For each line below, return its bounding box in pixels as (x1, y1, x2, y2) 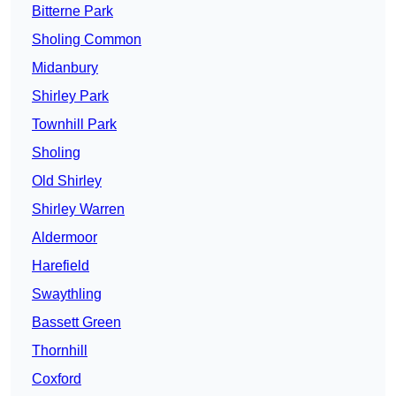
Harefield (32, 258, 89, 274)
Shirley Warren (32, 202, 125, 217)
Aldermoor (32, 230, 97, 246)
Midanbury (32, 60, 98, 76)
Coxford (32, 371, 81, 387)
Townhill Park (32, 117, 117, 133)
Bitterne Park (32, 4, 113, 19)
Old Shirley (32, 173, 102, 189)
